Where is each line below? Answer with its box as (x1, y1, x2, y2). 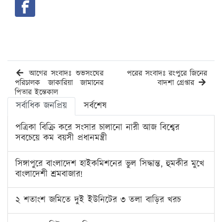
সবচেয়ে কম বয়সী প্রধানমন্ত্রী (15, 131, 107, 145)
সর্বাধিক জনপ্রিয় (16, 99, 67, 112)
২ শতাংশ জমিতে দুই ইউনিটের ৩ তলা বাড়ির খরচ (15, 193, 181, 207)
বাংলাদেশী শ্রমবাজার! (15, 167, 83, 181)
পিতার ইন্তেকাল (15, 86, 58, 98)
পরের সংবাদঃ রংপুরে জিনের (127, 67, 207, 79)
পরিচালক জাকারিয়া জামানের (15, 77, 104, 89)
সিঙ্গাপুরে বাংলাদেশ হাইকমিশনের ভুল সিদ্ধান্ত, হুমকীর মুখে (15, 157, 204, 170)
